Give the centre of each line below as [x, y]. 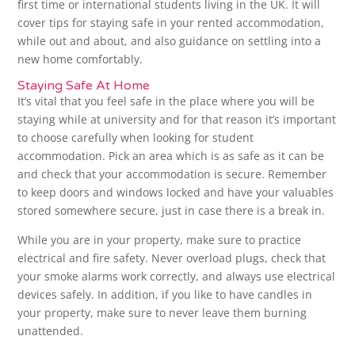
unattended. [51, 331]
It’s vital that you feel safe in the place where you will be [166, 101]
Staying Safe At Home [84, 86]
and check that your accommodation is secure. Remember [172, 174]
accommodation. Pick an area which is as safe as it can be [171, 156]
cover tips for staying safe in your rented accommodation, [171, 23]
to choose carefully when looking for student [136, 138]
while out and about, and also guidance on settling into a [170, 41]
